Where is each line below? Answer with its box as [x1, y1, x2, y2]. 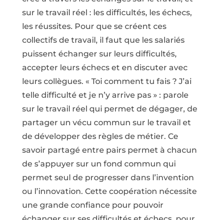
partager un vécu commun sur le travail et [22, 118, 191, 127]
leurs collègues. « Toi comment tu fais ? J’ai [22, 77, 192, 86]
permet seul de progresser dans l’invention [22, 173, 194, 182]
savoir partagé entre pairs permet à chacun [22, 145, 197, 155]
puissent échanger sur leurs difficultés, [22, 49, 177, 58]
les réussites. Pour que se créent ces [22, 22, 166, 31]
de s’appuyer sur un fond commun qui [22, 159, 176, 168]
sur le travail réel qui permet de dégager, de [22, 104, 197, 113]
